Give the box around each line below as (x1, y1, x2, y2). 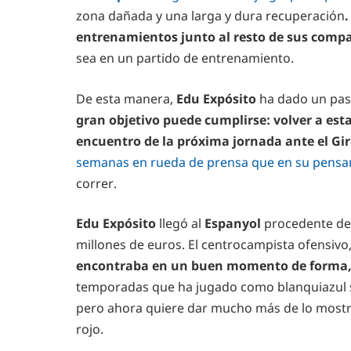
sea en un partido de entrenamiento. (76, 49, 294, 67)
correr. (76, 174, 117, 192)
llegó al (156, 215, 204, 233)
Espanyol (204, 215, 261, 233)
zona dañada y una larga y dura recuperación (76, 7, 345, 25)
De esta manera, (76, 89, 173, 107)
